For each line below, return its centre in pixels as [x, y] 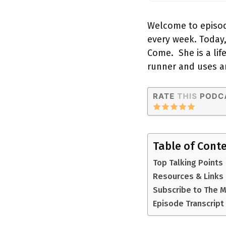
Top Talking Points [188, 163]
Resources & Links [188, 177]
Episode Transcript [188, 204]
